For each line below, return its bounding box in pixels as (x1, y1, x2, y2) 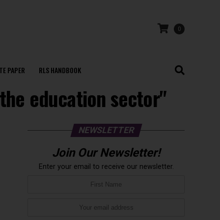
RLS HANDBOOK (38, 65, 81, 75)
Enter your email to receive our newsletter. (38, 163, 174, 171)
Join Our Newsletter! (52, 146, 160, 160)
